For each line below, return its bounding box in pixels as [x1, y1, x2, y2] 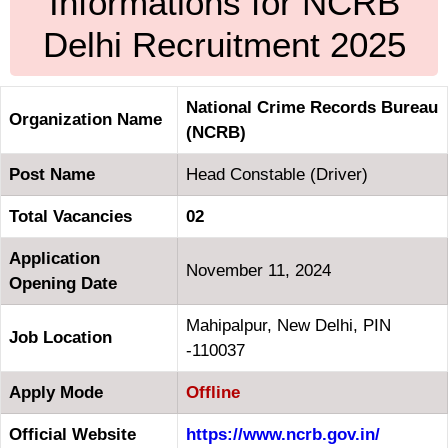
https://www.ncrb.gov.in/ [186, 425, 380, 445]
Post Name [9, 165, 95, 185]
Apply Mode [9, 383, 103, 403]
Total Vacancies [9, 207, 132, 227]
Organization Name [9, 110, 162, 130]
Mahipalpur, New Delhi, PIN [186, 316, 391, 336]
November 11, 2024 [186, 261, 331, 281]
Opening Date [9, 274, 117, 294]
